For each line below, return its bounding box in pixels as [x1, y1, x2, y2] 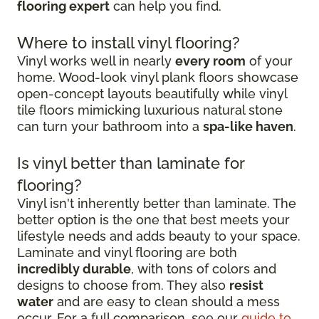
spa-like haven [203, 119, 293, 135]
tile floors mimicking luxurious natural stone [17, 103, 283, 118]
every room [175, 53, 246, 69]
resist [229, 278, 263, 293]
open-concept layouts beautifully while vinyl [17, 86, 287, 102]
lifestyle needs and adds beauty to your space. [17, 229, 300, 244]
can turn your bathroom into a [17, 119, 203, 135]
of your [246, 53, 293, 69]
